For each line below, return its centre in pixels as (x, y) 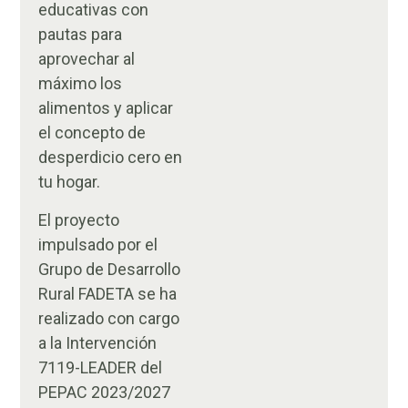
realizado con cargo (109, 318)
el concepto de (92, 133)
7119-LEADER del (101, 367)
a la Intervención (98, 342)
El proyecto (79, 219)
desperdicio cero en (111, 158)
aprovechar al (87, 59)
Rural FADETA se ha (108, 293)
